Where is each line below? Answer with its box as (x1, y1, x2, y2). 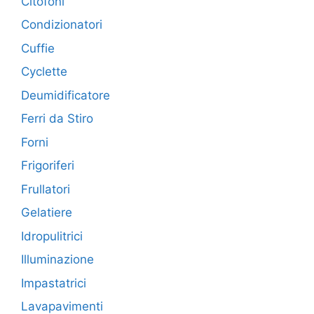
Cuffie (21, 41, 55, 55)
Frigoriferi (21, 158, 74, 173)
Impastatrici (21, 275, 86, 290)
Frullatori (21, 182, 70, 196)
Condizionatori (21, 18, 102, 32)
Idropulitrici (21, 228, 83, 243)
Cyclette (21, 64, 67, 79)
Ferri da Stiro (21, 111, 93, 126)
